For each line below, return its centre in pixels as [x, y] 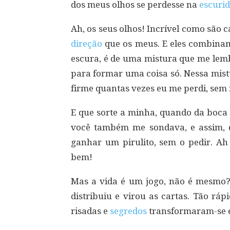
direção [87, 44]
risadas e [90, 211]
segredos [128, 211]
